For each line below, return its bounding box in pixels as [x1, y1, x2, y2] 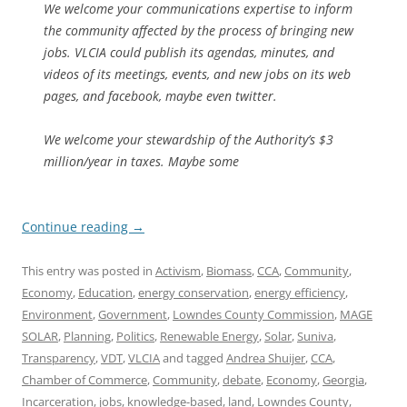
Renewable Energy [160, 328, 259, 344]
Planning [64, 328, 111, 344]
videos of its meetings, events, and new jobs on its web [44, 65, 351, 83]
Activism [155, 263, 201, 279]
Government [98, 306, 167, 323]
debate [223, 372, 261, 388]
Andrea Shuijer [226, 350, 305, 366]
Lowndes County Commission [173, 306, 334, 323]
